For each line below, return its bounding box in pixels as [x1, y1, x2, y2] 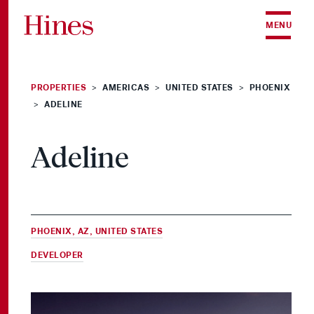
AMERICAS [102, 82, 149, 93]
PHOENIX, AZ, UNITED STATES [31, 226, 163, 237]
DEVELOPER [31, 250, 83, 261]
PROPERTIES [31, 82, 86, 93]
